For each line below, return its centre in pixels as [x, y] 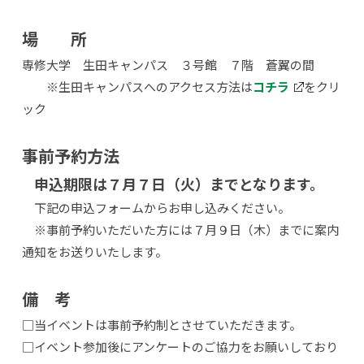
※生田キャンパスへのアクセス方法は [137, 87]
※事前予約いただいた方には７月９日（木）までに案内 [180, 230]
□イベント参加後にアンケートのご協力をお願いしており [180, 347]
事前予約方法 [70, 156]
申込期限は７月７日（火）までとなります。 [179, 184]
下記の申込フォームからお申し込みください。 [156, 208]
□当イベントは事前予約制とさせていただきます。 [161, 325]
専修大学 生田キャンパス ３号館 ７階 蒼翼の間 [168, 65]
